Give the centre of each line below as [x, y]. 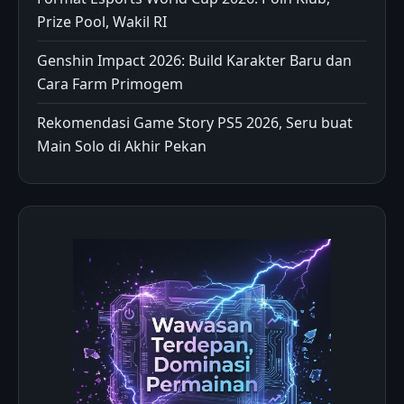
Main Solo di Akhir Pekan [122, 146]
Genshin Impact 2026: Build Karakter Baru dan [194, 60]
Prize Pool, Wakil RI [102, 21]
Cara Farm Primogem [110, 83]
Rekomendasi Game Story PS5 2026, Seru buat [195, 122]
